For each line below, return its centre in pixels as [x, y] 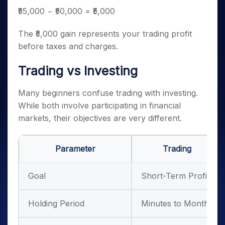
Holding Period [56, 203]
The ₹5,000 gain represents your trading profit [105, 34]
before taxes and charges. [68, 46]
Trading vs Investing [78, 71]
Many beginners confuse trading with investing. [108, 93]
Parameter [75, 149]
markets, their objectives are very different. [100, 118]
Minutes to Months [177, 203]
